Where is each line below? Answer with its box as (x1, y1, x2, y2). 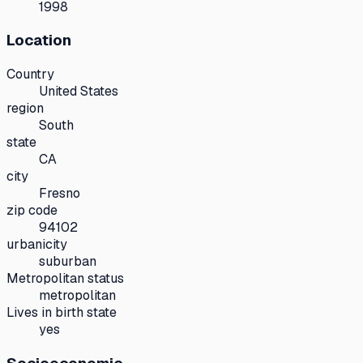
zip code (6, 202, 58, 220)
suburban (39, 253, 96, 271)
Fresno (39, 185, 80, 203)
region (6, 100, 44, 117)
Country (6, 66, 54, 83)
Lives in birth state (6, 304, 117, 322)
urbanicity (6, 236, 67, 254)
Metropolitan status (6, 270, 124, 288)
